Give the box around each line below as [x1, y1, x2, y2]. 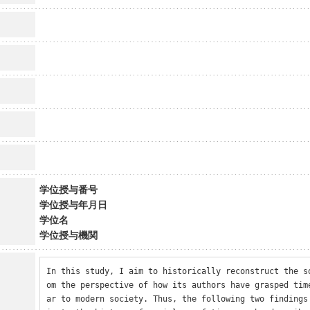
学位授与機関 [39, 228, 98, 241]
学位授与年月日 [39, 197, 107, 211]
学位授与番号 [39, 182, 98, 196]
